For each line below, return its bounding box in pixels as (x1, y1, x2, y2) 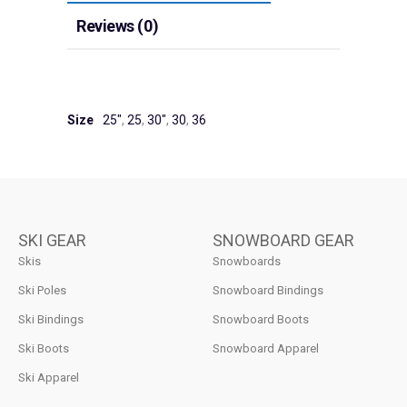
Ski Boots (18, 341, 69, 355)
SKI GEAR (18, 230, 86, 250)
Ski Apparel (18, 370, 79, 384)
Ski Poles (18, 283, 66, 297)
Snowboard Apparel (213, 341, 319, 355)
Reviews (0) (76, 15, 159, 35)
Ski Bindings (18, 312, 84, 326)
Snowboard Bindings (213, 283, 323, 297)
